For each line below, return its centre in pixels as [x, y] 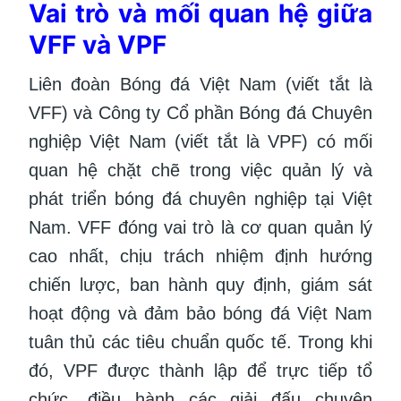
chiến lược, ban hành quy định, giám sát [200, 284]
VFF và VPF [98, 44]
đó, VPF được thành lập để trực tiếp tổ [200, 370]
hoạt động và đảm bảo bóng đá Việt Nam [200, 313]
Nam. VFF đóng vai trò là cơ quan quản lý [200, 227]
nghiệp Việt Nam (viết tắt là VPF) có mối [200, 141]
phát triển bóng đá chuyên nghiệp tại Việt [200, 198]
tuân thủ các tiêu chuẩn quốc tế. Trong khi [200, 341]
